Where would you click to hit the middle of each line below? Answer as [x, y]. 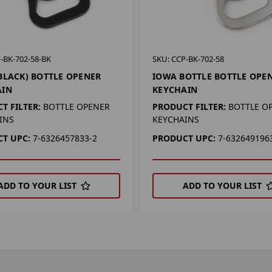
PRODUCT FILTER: [189, 106]
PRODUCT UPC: [184, 138]
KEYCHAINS [176, 119]
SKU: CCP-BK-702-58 [189, 59]
